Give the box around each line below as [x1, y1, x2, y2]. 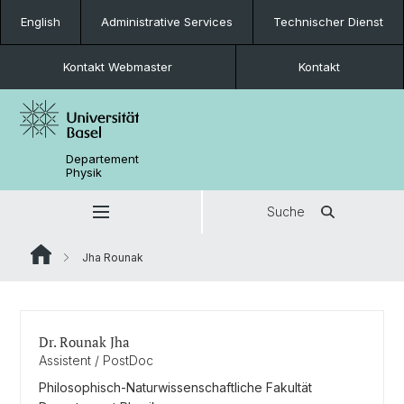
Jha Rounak [79, 251, 143, 264]
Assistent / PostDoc [39, 353, 153, 368]
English [21, 14, 60, 29]
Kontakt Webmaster [62, 60, 172, 74]
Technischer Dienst [273, 14, 383, 29]
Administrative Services [101, 14, 233, 29]
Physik [66, 165, 103, 179]
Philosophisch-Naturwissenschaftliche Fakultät [39, 380, 312, 395]
